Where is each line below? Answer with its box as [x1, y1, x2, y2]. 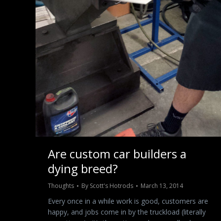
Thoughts [48, 182, 74, 190]
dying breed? [48, 160, 118, 177]
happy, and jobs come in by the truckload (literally [48, 207, 206, 217]
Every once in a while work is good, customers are [48, 196, 208, 206]
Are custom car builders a [48, 146, 186, 162]
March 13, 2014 [141, 182, 183, 190]
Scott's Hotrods [90, 182, 133, 190]
